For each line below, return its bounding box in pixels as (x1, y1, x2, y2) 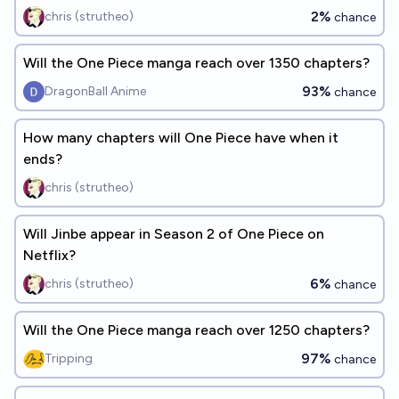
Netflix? (23, 247, 76, 264)
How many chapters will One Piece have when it (23, 129, 338, 146)
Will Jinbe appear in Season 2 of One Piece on (23, 225, 324, 242)
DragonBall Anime (45, 84, 146, 99)
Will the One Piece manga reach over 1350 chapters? (23, 54, 370, 71)
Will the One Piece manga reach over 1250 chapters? (23, 322, 370, 338)
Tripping (45, 351, 93, 366)
